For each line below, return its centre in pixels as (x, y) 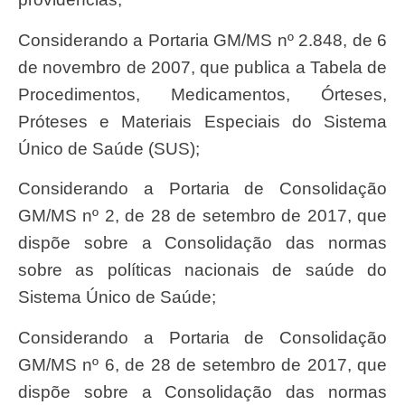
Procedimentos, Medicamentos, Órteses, (202, 94)
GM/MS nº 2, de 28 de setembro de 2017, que (202, 216)
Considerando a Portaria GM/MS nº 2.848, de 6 (24, 40)
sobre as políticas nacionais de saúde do (202, 270)
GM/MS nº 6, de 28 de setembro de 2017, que (202, 364)
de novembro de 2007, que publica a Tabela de (202, 67)
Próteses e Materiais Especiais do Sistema (202, 121)
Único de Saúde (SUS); (109, 148)
